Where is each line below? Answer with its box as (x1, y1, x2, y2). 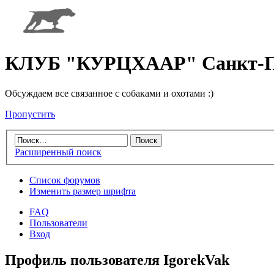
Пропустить (5, 108, 55, 119)
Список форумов (29, 175, 100, 186)
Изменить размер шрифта (29, 186, 136, 197)
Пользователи (29, 218, 87, 229)
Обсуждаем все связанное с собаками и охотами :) (5, 87, 213, 98)
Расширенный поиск (15, 147, 102, 158)
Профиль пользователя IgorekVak (5, 252, 229, 268)
